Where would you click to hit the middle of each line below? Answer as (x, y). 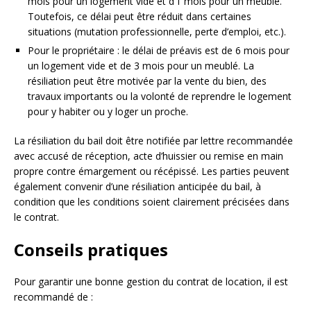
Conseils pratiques (91, 249)
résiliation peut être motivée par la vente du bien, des (147, 81)
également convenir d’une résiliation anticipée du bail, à (137, 186)
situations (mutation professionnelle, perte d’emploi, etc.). (157, 31)
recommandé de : (53, 296)
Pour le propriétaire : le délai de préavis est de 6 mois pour (159, 50)
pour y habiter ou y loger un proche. (108, 111)
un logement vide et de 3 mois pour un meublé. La (141, 65)
